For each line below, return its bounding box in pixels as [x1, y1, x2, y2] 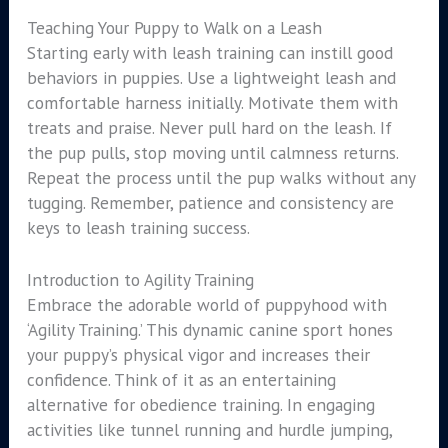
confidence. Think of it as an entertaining [26, 368, 336, 392]
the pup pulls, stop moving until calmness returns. [26, 140, 398, 164]
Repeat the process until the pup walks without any [26, 165, 415, 189]
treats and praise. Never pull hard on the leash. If [26, 115, 392, 139]
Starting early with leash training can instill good [26, 40, 393, 64]
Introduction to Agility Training [26, 268, 254, 292]
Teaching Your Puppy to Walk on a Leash [26, 15, 322, 39]
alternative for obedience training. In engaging [26, 393, 375, 417]
